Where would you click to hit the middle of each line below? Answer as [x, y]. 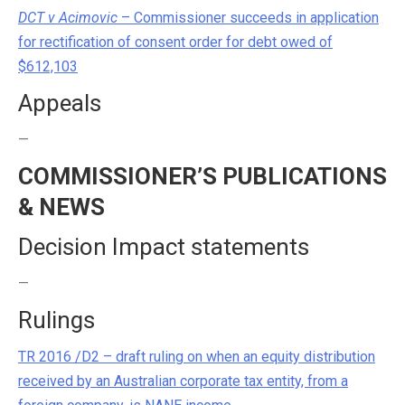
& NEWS [61, 207]
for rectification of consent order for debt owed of [175, 42]
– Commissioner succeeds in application [248, 18]
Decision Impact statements [164, 247]
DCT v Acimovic [68, 18]
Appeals [60, 103]
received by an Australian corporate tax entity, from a [183, 381]
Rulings [57, 320]
